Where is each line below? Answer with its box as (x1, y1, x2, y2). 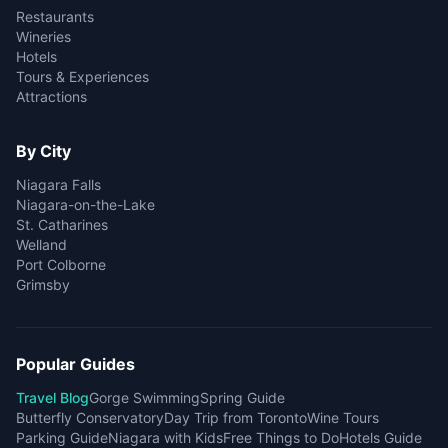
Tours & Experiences (16, 68, 149, 85)
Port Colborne (16, 256, 106, 273)
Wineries (16, 28, 71, 45)
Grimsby (16, 276, 70, 293)
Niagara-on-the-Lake (16, 196, 155, 213)
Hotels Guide (339, 429, 422, 446)
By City (16, 141, 71, 161)
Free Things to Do (223, 429, 339, 446)
